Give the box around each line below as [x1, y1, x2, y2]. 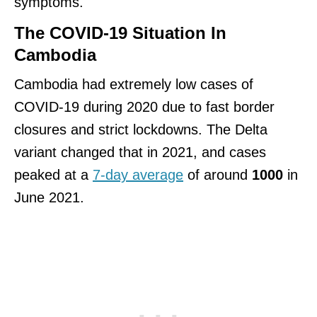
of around [183, 166, 252, 183]
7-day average [93, 166, 183, 183]
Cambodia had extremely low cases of [14, 76, 253, 92]
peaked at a [14, 166, 93, 183]
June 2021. [14, 189, 88, 205]
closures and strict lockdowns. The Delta [14, 121, 267, 137]
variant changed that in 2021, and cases [14, 144, 266, 160]
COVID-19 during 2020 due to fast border [14, 98, 275, 115]
